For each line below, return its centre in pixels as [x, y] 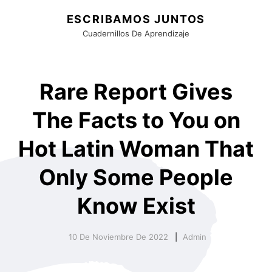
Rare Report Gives [136, 91]
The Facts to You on [136, 120]
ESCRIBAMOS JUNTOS [136, 19]
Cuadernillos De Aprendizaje [136, 33]
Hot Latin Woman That [136, 148]
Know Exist [136, 206]
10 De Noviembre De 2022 [118, 237]
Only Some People [136, 177]
